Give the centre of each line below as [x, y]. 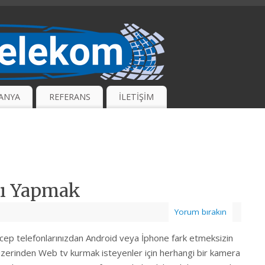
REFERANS [70, 97]
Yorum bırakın [201, 212]
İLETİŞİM [137, 97]
